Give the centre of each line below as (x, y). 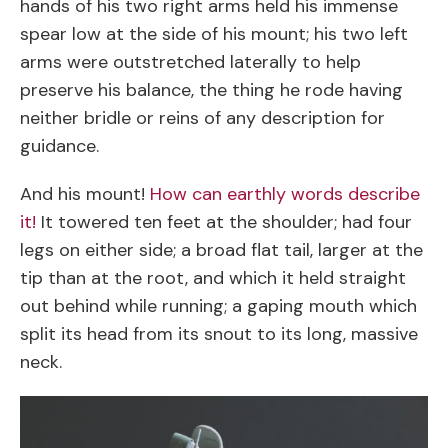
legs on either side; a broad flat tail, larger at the (221, 250)
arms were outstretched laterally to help (190, 62)
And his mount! (85, 194)
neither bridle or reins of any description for (202, 118)
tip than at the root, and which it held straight (213, 278)
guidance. (59, 146)
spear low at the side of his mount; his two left (214, 34)
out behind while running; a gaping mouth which (218, 306)
